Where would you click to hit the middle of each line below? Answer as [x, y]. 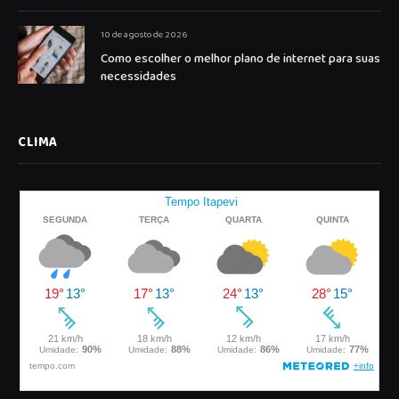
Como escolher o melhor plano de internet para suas [240, 59]
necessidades [138, 77]
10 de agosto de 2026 [144, 35]
